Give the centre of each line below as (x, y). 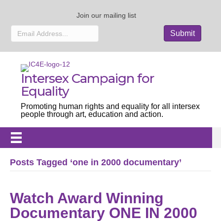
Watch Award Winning (87, 198)
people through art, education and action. (92, 114)
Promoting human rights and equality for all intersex (110, 106)
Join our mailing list (106, 15)
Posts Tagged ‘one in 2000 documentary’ (96, 163)
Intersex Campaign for (87, 78)
